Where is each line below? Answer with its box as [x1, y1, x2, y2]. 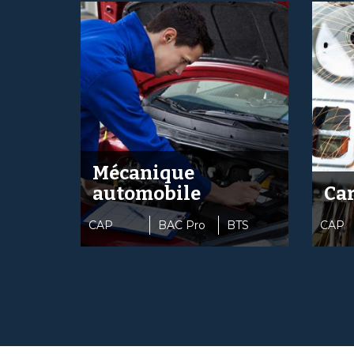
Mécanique [92, 162, 194, 184]
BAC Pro [157, 218, 205, 232]
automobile [92, 183, 201, 205]
